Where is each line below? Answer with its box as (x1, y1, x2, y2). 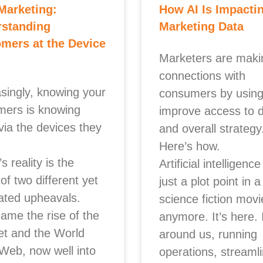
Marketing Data (159, 20, 244, 33)
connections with (159, 69, 245, 82)
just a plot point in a (159, 175, 261, 188)
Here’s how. (159, 140, 220, 153)
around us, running (159, 228, 257, 241)
